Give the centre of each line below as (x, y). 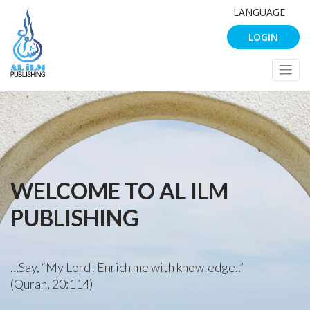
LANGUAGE (259, 12)
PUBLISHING (75, 217)
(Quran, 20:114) (52, 283)
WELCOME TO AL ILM (119, 190)
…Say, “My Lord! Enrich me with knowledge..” (127, 267)
